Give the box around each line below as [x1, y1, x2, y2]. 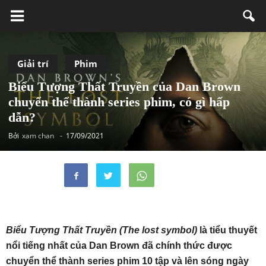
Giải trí [17, 58, 49, 69]
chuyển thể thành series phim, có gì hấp [8, 94, 230, 109]
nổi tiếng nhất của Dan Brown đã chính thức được [6, 240, 232, 251]
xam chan [22, 131, 54, 141]
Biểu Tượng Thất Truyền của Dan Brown [8, 79, 240, 94]
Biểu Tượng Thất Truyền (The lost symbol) [6, 225, 199, 235]
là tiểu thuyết [199, 225, 257, 235]
